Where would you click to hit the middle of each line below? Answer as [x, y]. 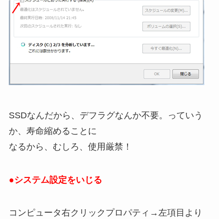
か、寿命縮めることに [53, 131]
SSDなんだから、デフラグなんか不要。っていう [106, 115]
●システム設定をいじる [55, 180]
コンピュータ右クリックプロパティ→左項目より [105, 213]
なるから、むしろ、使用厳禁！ [70, 146]
